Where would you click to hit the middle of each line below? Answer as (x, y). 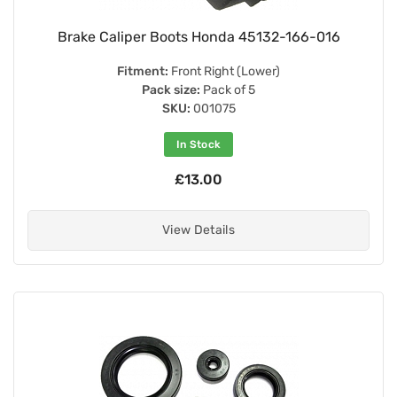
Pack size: (171, 90)
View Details (198, 230)
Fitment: (143, 71)
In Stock (198, 144)
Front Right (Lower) (224, 71)
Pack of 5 (228, 90)
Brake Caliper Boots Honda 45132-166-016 (198, 36)
